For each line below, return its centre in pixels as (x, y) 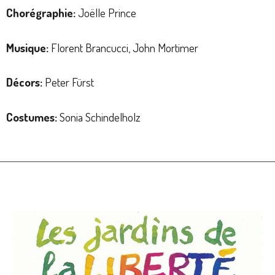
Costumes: (32, 117)
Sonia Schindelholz (99, 117)
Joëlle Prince (106, 13)
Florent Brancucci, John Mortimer (123, 47)
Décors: (24, 82)
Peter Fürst (68, 82)
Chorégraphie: (41, 13)
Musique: (27, 47)
